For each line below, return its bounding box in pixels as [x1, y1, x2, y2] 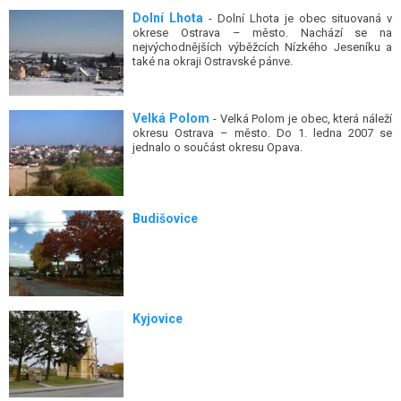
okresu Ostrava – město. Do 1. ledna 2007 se [132, 125, 392, 140]
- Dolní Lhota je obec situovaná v [203, 11, 393, 25]
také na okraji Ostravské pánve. [132, 54, 294, 68]
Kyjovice [132, 311, 183, 327]
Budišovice [132, 211, 199, 226]
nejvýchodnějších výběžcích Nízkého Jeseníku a [132, 39, 392, 54]
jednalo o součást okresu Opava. [132, 140, 303, 154]
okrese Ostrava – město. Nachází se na [132, 25, 392, 39]
